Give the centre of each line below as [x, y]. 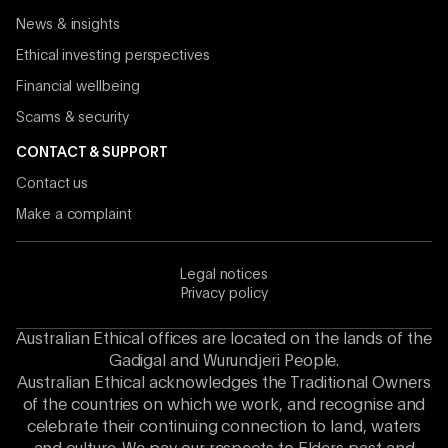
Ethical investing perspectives [113, 56]
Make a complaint [74, 215]
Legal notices [224, 275]
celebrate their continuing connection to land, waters [224, 428]
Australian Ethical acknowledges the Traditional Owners [224, 384]
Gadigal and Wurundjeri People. [224, 362]
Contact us [52, 184]
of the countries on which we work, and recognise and [224, 406]
